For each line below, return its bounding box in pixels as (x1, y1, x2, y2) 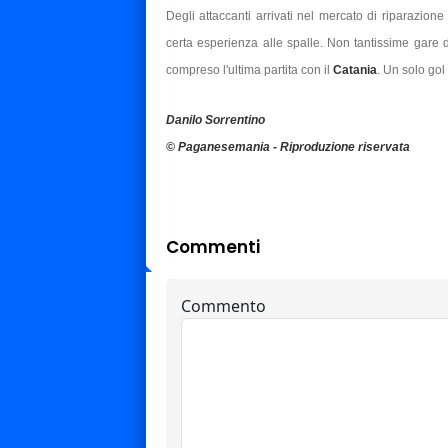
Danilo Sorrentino (166, 112, 265, 127)
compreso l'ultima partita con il (166, 62, 333, 77)
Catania (333, 62, 377, 77)
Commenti (166, 234, 260, 259)
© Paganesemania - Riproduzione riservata (166, 139, 410, 154)
